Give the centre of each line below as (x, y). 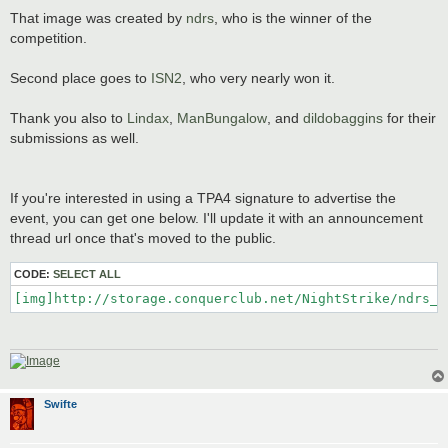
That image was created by (98, 17)
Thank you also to (68, 117)
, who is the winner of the (293, 17)
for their (409, 117)
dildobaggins (343, 117)
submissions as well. (74, 137)
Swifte (60, 404)
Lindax (148, 117)
